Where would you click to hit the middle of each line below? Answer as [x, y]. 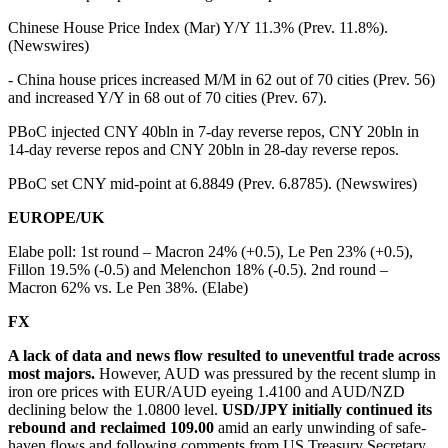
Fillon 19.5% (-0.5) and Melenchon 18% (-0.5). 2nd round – [198, 269]
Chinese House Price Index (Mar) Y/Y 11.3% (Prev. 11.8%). [198, 27]
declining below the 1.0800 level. [115, 409]
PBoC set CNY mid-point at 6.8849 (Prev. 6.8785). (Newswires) [212, 183]
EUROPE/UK [56, 217]
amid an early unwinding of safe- [320, 427]
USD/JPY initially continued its [327, 409]
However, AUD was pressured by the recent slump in [267, 373]
